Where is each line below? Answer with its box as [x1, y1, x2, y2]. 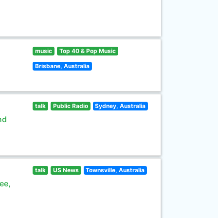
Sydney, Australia [95, 102, 146, 109]
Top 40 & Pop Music [59, 47, 116, 54]
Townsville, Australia [86, 166, 145, 174]
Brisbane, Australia [35, 62, 90, 70]
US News [53, 166, 79, 174]
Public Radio [53, 102, 88, 109]
